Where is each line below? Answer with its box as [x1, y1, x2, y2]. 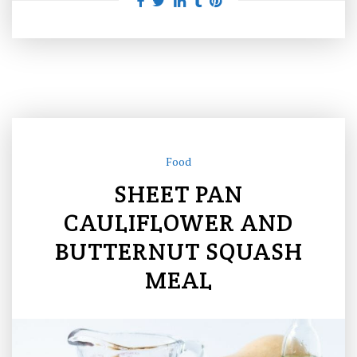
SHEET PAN [114, 178, 243, 210]
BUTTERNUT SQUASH [54, 236, 303, 267]
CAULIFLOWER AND [64, 207, 293, 238]
